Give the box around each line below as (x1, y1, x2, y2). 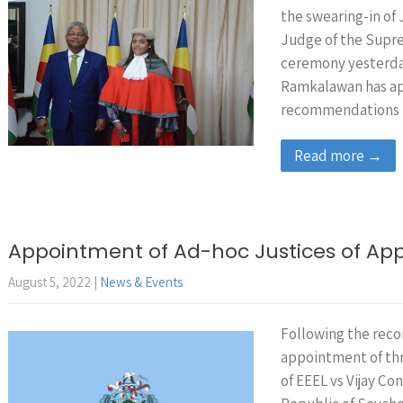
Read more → (294, 146, 382, 166)
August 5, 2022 (8, 273, 91, 291)
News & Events (100, 273, 183, 291)
